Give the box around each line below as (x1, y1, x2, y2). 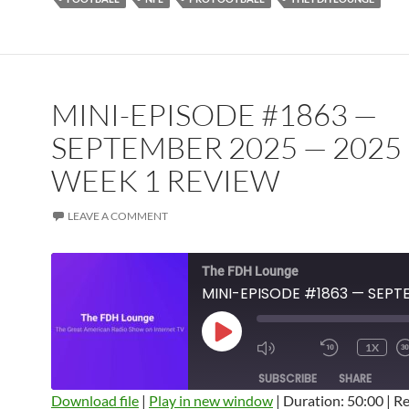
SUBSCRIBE (258, 371, 317, 386)
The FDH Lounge (202, 264, 299, 278)
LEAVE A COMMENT (68, 209, 168, 223)
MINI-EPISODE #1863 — (51, 96, 377, 133)
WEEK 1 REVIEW (51, 162, 280, 199)
